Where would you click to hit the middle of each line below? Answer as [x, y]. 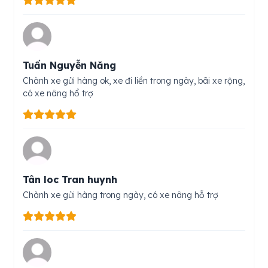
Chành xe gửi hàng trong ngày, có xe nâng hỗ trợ [121, 195]
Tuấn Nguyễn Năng [69, 66]
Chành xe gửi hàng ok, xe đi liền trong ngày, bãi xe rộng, [134, 81]
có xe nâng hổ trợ [58, 94]
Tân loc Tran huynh [70, 180]
